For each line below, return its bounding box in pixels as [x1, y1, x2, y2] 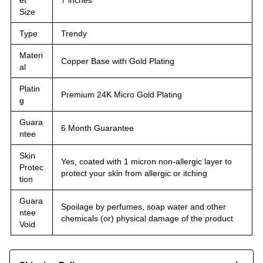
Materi [19, 50, 43, 60]
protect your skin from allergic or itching [61, 168, 207, 178]
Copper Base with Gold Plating [61, 56, 174, 66]
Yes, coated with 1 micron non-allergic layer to [61, 156, 232, 166]
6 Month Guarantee [61, 123, 134, 133]
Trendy [61, 28, 87, 38]
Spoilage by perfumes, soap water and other [61, 201, 226, 211]
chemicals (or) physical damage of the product [61, 213, 233, 223]
